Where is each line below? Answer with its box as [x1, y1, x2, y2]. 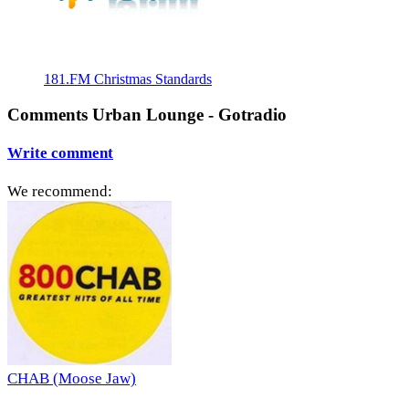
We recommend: [7, 182, 112, 200]
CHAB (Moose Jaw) [7, 369, 136, 387]
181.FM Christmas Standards [44, 71, 212, 88]
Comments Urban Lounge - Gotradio [7, 104, 287, 124]
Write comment [7, 144, 113, 163]
